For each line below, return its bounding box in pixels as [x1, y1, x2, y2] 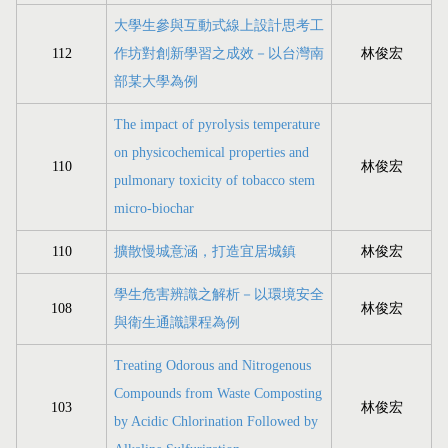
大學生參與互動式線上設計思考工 [114, 18, 324, 34]
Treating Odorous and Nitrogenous [114, 358, 311, 374]
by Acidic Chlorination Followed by [114, 414, 318, 430]
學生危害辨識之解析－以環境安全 [114, 287, 324, 303]
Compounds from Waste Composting [114, 386, 322, 402]
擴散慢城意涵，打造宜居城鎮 [114, 244, 296, 260]
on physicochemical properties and [114, 145, 309, 161]
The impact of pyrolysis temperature [114, 117, 320, 133]
